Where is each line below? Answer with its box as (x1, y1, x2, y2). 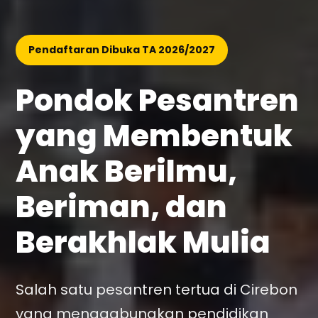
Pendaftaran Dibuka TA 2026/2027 (28, 43, 216, 57)
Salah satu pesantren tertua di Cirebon (16, 280, 298, 300)
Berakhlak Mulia (16, 221, 271, 263)
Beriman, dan (16, 186, 228, 228)
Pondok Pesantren (16, 79, 300, 121)
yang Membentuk (16, 115, 293, 157)
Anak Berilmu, (16, 150, 238, 192)
